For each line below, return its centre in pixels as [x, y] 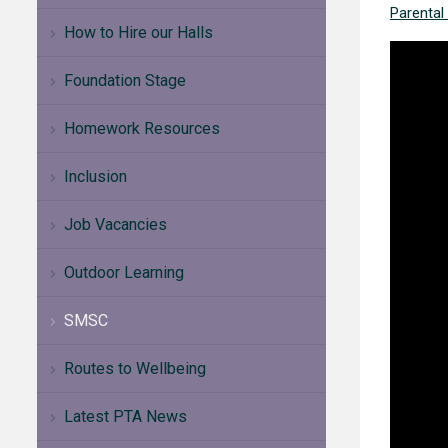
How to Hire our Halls [138, 32]
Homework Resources [142, 128]
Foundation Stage [125, 80]
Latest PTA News [125, 416]
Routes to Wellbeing [135, 368]
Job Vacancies [115, 224]
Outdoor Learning [124, 272]
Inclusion [95, 176]
